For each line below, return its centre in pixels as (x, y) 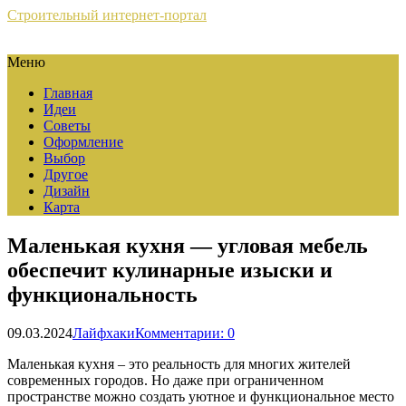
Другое (66, 174)
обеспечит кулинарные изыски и (170, 270)
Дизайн (67, 191)
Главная (68, 93)
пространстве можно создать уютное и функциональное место (201, 396)
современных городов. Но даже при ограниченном (165, 380)
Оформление (83, 142)
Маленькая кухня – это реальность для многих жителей (179, 363)
